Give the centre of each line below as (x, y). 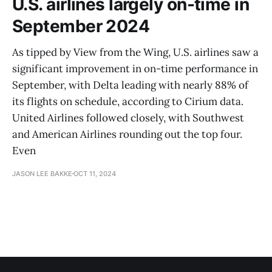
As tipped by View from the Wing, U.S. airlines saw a (135, 52)
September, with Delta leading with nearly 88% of (130, 85)
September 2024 (81, 26)
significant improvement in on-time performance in (135, 68)
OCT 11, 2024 (95, 173)
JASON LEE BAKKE (42, 173)
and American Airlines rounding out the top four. (127, 134)
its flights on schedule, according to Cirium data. (128, 101)
